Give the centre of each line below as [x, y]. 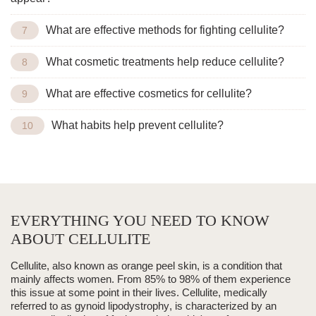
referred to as [43, 306]
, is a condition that [239, 266]
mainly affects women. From [78, 279]
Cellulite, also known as [66, 266]
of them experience [245, 279]
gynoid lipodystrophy [122, 306]
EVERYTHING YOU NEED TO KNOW [140, 221]
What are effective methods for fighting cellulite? [165, 30]
